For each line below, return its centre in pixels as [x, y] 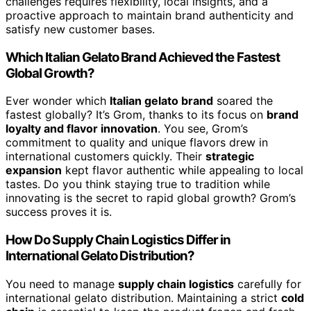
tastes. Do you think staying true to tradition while [138, 184]
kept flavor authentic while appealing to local [183, 170]
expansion [34, 170]
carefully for [268, 284]
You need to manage [62, 284]
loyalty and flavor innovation [82, 129]
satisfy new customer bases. [80, 30]
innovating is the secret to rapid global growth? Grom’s [151, 198]
